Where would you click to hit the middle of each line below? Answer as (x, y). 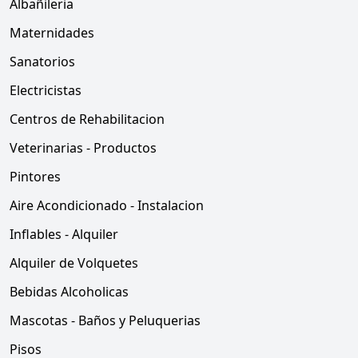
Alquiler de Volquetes (74, 263)
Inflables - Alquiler (64, 234)
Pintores (35, 177)
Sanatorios (42, 62)
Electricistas (46, 90)
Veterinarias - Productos (83, 148)
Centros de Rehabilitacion (87, 119)
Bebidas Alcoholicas (69, 292)
